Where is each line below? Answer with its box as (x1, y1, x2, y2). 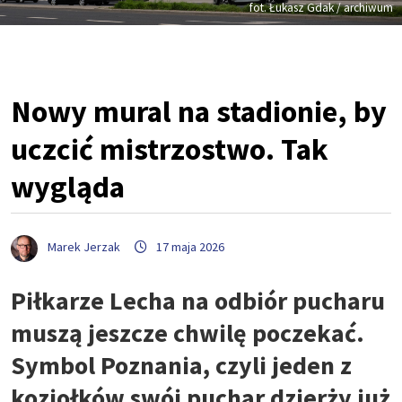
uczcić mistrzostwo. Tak (11, 130, 328, 169)
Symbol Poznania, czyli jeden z (11, 348, 352, 381)
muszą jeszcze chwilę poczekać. (11, 316, 364, 349)
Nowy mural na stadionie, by (11, 92, 387, 131)
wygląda (11, 168, 125, 206)
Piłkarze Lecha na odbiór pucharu (11, 284, 385, 317)
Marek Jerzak (48, 239, 120, 256)
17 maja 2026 (156, 239, 224, 256)
